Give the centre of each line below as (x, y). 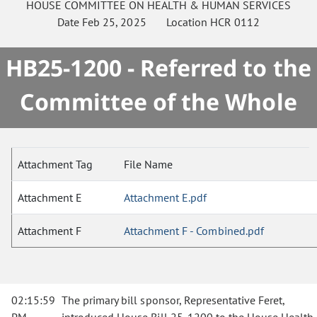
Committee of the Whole (158, 102)
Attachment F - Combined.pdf (194, 231)
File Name (148, 164)
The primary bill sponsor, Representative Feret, (173, 300)
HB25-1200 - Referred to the (158, 68)
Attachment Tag (55, 164)
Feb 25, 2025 (114, 22)
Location (178, 22)
